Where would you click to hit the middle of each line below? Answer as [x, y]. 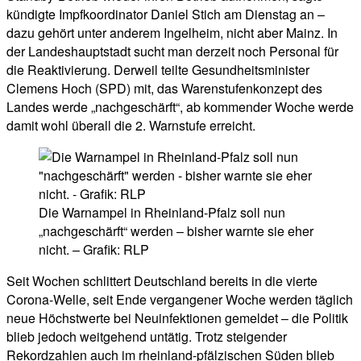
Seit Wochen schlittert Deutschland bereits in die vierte [162, 281]
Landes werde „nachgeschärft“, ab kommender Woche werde [180, 107]
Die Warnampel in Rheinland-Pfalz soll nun [162, 213]
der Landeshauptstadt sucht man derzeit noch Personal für [172, 52]
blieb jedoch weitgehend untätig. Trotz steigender [147, 337]
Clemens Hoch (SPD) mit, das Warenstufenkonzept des [164, 89]
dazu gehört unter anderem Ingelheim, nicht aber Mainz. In [172, 33]
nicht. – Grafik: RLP [94, 250]
